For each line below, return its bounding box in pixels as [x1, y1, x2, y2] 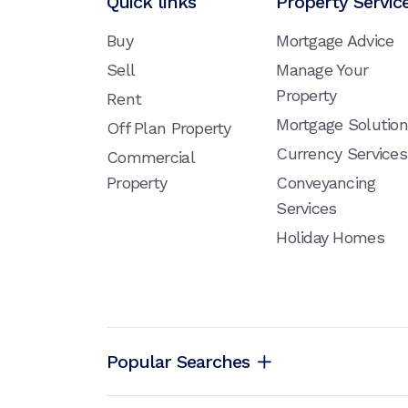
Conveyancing [276, 173, 376, 192]
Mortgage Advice [276, 31, 394, 50]
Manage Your [276, 60, 369, 79]
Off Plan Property [107, 118, 231, 138]
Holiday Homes [276, 228, 384, 247]
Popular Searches [107, 351, 250, 372]
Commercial [107, 148, 194, 167]
